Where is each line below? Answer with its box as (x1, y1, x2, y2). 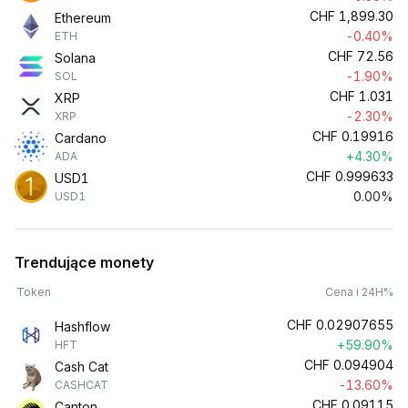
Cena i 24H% (325, 285, 393, 299)
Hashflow (55, 319, 110, 334)
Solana (55, 50, 96, 66)
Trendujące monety (15, 253, 154, 271)
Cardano (55, 130, 107, 146)
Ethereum (55, 10, 111, 25)
